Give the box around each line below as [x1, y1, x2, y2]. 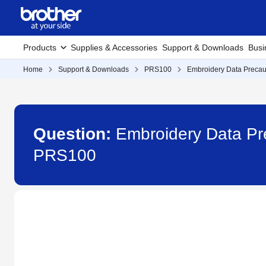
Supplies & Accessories [71, 43, 157, 52]
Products [23, 43, 56, 52]
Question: [33, 125, 116, 143]
